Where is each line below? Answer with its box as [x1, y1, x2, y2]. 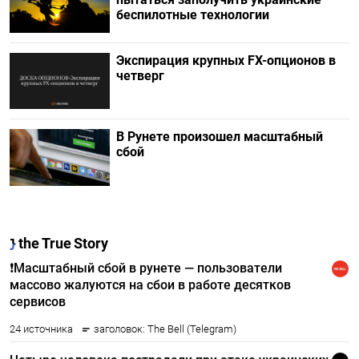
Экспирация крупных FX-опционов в [115, 53, 336, 69]
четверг [115, 68, 164, 84]
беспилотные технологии [115, 7, 269, 22]
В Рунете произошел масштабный [115, 129, 323, 145]
